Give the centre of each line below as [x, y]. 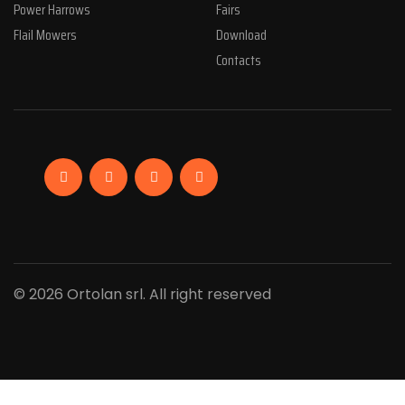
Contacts [239, 60]
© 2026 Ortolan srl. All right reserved [142, 294]
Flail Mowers [45, 34]
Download [241, 34]
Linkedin [137, 175]
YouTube [232, 175]
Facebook [99, 175]
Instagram [192, 175]
